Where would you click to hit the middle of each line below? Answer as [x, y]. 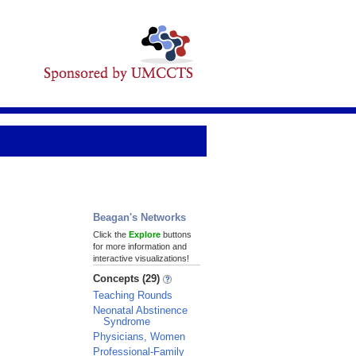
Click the [111, 234]
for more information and [140, 246]
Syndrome [127, 321]
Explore [145, 234]
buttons [176, 234]
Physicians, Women [139, 337]
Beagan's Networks [139, 217]
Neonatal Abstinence [140, 310]
